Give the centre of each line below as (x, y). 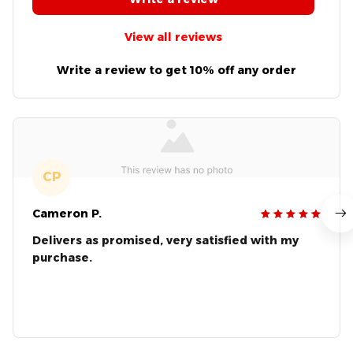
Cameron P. (67, 213)
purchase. (62, 257)
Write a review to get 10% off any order (176, 70)
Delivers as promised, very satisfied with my (165, 240)
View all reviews (173, 37)
